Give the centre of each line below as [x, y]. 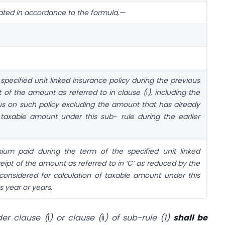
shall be [190, 217]
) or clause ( [75, 217]
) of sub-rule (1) [139, 217]
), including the [174, 93]
